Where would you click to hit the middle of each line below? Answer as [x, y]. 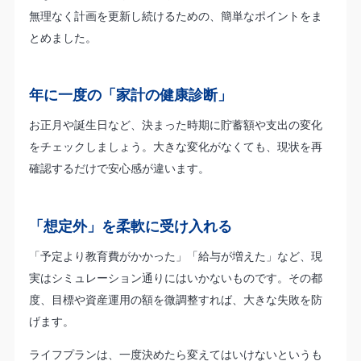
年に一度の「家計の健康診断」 [130, 95]
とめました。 [62, 37]
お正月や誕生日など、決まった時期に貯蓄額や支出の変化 [175, 125]
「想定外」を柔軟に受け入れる [130, 225]
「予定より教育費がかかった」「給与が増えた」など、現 [175, 255]
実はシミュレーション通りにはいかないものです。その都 [175, 277]
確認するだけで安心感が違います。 [119, 168]
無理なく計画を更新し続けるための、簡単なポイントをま [175, 15]
